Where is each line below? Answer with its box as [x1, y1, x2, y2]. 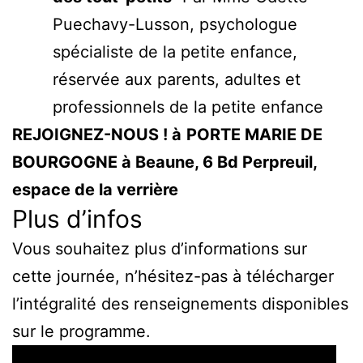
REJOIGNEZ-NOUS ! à [12, 124, 181, 144]
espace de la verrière [12, 179, 182, 199]
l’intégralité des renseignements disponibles [12, 293, 348, 314]
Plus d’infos [12, 203, 143, 233]
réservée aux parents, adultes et [53, 69, 301, 89]
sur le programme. [12, 321, 151, 341]
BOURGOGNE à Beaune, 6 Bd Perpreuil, [12, 152, 317, 172]
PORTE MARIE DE [186, 124, 322, 144]
